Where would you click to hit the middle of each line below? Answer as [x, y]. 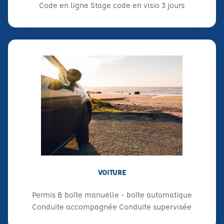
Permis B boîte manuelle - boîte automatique [112, 194]
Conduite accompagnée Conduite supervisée [112, 206]
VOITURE [112, 172]
